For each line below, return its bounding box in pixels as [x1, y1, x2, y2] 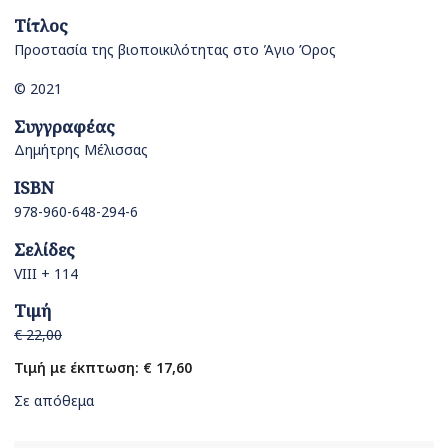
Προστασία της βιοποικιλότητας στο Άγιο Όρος [14, 40, 336, 60]
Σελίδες [14, 237, 75, 261]
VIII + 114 [14, 263, 78, 283]
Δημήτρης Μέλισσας [14, 140, 148, 160]
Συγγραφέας [14, 114, 115, 138]
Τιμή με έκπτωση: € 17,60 [14, 358, 192, 378]
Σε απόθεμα [14, 391, 94, 411]
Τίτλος [14, 14, 68, 38]
